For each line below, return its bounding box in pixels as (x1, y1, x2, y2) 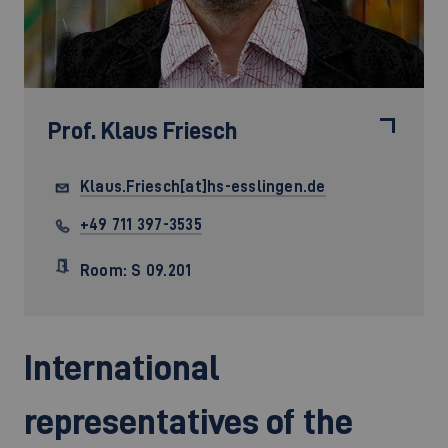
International (24, 347, 220, 386)
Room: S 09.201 (80, 262, 192, 279)
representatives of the (24, 401, 353, 440)
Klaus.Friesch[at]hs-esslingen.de (80, 178, 326, 195)
